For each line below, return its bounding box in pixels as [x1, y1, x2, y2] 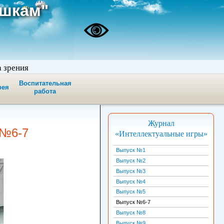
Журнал [147, 118, 174, 128]
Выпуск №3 [116, 167, 146, 174]
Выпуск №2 [116, 157, 146, 163]
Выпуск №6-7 [116, 199, 151, 205]
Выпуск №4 [116, 178, 146, 184]
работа [34, 87, 56, 95]
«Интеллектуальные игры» [114, 129, 207, 138]
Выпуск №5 [116, 188, 146, 195]
